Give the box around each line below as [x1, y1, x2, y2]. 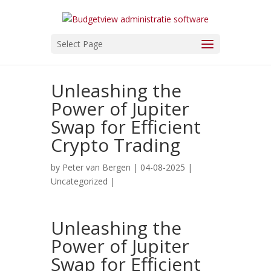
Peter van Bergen [62, 162, 131, 173]
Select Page [57, 38, 103, 50]
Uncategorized [51, 175, 108, 187]
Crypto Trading [51, 132, 180, 157]
